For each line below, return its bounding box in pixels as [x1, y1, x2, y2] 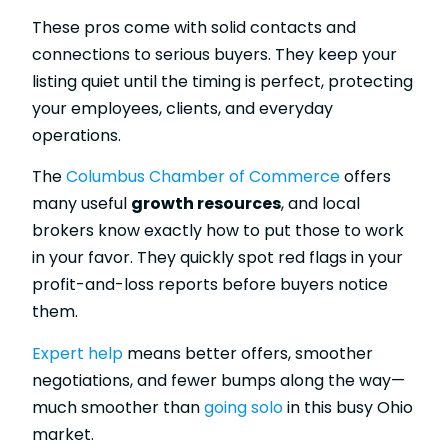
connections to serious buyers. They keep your [32, 42, 397, 66]
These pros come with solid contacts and [32, 15, 356, 39]
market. [32, 422, 94, 446]
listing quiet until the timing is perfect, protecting [32, 69, 413, 93]
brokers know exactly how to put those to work [32, 219, 404, 243]
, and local [281, 192, 360, 216]
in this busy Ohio [283, 395, 413, 419]
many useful [32, 192, 131, 216]
